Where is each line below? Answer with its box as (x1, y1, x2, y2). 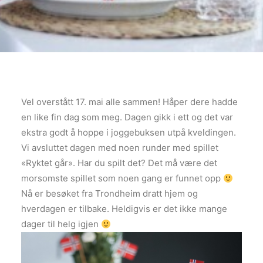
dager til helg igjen (21, 218, 101, 230)
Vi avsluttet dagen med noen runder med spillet (21, 142, 218, 153)
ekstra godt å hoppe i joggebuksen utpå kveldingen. (21, 127, 236, 138)
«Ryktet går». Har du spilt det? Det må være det (21, 157, 217, 168)
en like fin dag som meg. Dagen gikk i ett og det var (21, 112, 233, 123)
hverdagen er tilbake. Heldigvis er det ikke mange (21, 203, 227, 214)
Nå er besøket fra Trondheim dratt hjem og (21, 188, 198, 199)
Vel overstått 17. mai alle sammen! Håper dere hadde (21, 96, 238, 107)
